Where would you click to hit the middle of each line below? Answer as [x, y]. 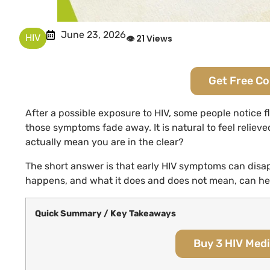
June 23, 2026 [93, 35]
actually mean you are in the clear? [105, 142]
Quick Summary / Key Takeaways [105, 214]
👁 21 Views [149, 38]
